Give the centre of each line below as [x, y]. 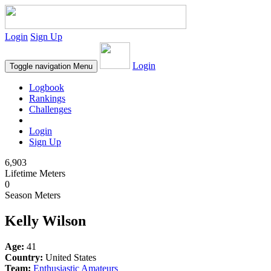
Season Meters [33, 195]
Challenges [50, 109]
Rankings [47, 98]
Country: [24, 257]
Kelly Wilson [45, 220]
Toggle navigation [40, 66]
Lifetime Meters [35, 173]
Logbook [47, 87]
